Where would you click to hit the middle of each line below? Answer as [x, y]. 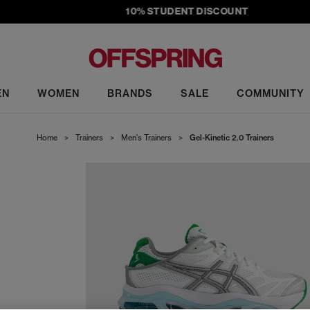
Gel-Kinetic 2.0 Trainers [231, 138]
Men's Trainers [146, 138]
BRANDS [130, 93]
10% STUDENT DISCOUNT [169, 11]
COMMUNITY [270, 93]
